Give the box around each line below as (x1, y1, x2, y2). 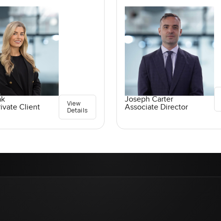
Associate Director (124, 102, 188, 112)
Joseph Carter (124, 94, 173, 104)
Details (67, 106, 88, 114)
